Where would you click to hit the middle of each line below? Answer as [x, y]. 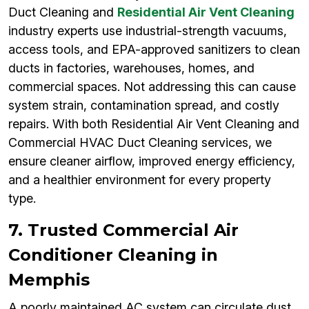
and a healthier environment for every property [140, 180]
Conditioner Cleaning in [113, 255]
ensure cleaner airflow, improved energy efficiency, [152, 161]
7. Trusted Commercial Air [123, 230]
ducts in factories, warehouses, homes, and [131, 68]
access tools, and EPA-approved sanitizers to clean [154, 50]
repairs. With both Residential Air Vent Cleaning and [154, 124]
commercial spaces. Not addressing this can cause [152, 87]
